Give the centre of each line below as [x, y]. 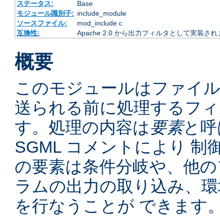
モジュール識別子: [45, 14]
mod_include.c [99, 23]
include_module [101, 14]
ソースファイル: [42, 23]
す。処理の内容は [82, 127]
